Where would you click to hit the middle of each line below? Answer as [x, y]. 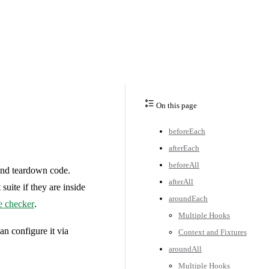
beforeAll [184, 165]
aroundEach [188, 198]
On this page [176, 105]
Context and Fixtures [213, 232]
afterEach [184, 148]
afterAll [181, 181]
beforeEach [187, 131]
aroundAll [185, 249]
